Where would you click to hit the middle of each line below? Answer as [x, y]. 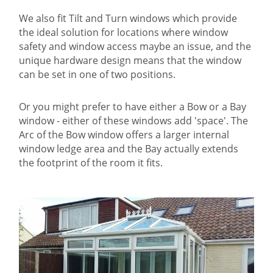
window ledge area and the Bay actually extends [129, 149]
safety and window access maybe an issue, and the [135, 47]
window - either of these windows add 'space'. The [134, 121]
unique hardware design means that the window [130, 61]
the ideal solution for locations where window [124, 33]
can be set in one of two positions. [97, 75]
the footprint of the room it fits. [91, 163]
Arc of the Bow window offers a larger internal [124, 135]
